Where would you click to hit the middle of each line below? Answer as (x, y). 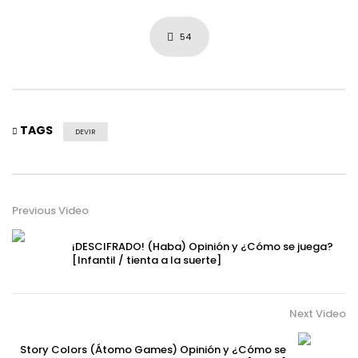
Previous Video (50, 211)
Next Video (318, 314)
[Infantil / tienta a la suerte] (147, 260)
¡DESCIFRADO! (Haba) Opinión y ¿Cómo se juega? (203, 247)
